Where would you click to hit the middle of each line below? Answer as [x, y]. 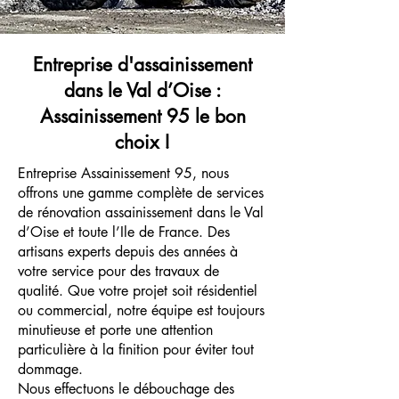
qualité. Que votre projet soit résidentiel [138, 291]
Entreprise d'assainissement [142, 65]
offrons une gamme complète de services [141, 193]
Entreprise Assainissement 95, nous [123, 173]
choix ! [142, 142]
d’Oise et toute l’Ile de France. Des [124, 232]
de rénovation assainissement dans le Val [141, 212]
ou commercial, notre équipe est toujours [141, 310]
